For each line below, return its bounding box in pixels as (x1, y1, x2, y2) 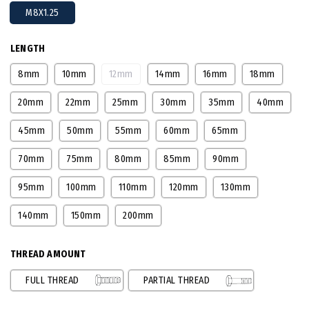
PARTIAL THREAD (143, 274, 210, 286)
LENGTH (10, 42, 46, 54)
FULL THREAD (26, 274, 79, 286)
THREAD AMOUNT (10, 248, 86, 261)
